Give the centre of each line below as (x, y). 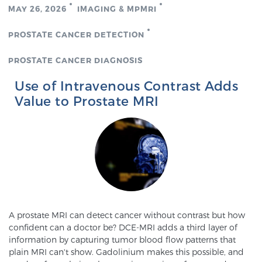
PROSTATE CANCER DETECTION (76, 35)
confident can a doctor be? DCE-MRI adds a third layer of (123, 227)
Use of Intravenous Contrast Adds (126, 86)
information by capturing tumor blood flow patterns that (122, 239)
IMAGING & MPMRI (117, 9)
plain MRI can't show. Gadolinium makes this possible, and (126, 252)
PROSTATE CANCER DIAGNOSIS (75, 61)
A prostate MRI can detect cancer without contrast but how (127, 215)
